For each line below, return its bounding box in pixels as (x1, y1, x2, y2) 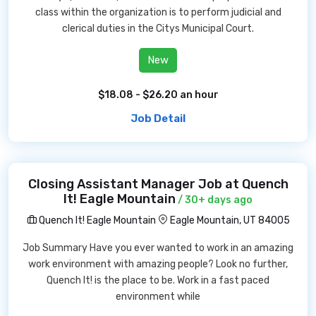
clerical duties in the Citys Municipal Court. (62, 23, 254, 35)
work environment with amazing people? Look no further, (28, 258, 288, 270)
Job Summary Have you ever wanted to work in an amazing (23, 242, 293, 254)
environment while (116, 291, 200, 303)
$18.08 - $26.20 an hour (97, 89, 219, 101)
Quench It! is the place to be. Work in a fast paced (47, 274, 269, 286)
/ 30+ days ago (176, 194, 253, 206)
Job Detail (130, 112, 186, 125)
